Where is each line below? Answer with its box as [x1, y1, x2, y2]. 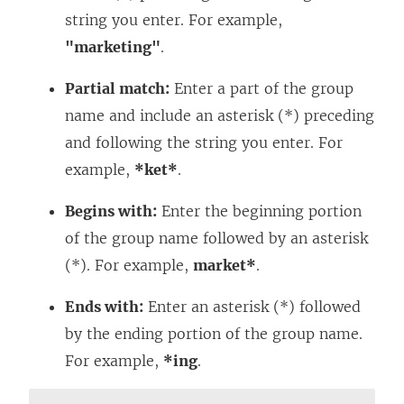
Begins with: [65, 201, 157, 220]
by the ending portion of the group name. [65, 324, 363, 343]
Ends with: [65, 297, 143, 316]
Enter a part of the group [170, 78, 353, 97]
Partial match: [65, 78, 170, 97]
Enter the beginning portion [157, 201, 362, 220]
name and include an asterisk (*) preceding [65, 106, 374, 124]
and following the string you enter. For [65, 133, 343, 151]
